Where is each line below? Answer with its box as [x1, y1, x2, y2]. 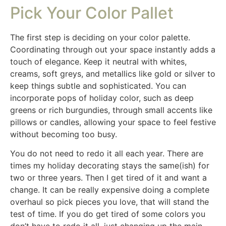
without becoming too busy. [10, 129, 117, 139]
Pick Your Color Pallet [10, 3, 174, 23]
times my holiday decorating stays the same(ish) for [10, 160, 209, 171]
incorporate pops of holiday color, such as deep [10, 92, 194, 103]
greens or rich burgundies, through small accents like [10, 104, 212, 115]
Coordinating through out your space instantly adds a [10, 44, 215, 54]
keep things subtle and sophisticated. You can [10, 80, 186, 91]
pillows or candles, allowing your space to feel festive [10, 117, 216, 127]
